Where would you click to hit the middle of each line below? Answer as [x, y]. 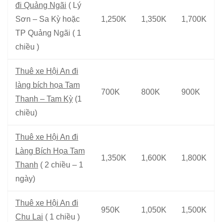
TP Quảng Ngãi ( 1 [48, 33]
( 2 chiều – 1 [61, 165]
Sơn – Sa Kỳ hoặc [48, 19]
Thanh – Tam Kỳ [44, 99]
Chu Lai [29, 217]
